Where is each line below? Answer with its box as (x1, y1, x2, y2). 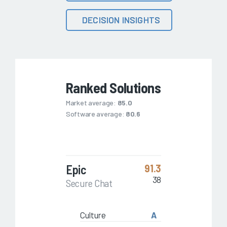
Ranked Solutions (66, 79, 161, 97)
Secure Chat (66, 177, 112, 190)
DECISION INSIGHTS (82, 14, 161, 26)
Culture (80, 210, 106, 220)
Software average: (66, 109, 126, 119)
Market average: (66, 98, 118, 107)
